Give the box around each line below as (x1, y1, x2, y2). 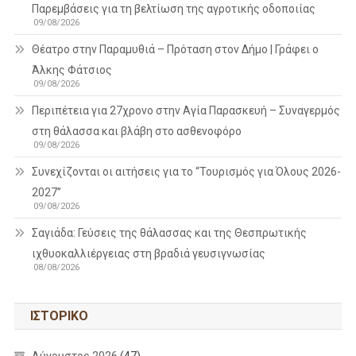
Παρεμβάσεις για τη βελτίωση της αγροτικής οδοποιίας (31, 2, 315, 16)
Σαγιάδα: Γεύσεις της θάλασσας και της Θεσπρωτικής (31, 226, 307, 240)
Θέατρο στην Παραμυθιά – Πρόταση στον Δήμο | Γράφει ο (31, 43, 319, 56)
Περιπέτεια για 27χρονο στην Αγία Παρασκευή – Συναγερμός (31, 104, 340, 118)
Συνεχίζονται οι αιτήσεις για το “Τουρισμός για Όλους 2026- (31, 165, 341, 179)
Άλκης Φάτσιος (31, 64, 112, 77)
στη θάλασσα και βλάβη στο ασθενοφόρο (31, 125, 242, 138)
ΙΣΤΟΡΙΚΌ (29, 308, 88, 324)
